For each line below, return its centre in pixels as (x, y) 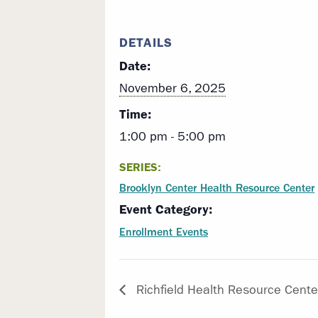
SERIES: (140, 168)
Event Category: (166, 210)
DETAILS (146, 43)
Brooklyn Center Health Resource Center (217, 188)
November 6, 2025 (172, 89)
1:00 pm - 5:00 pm (172, 137)
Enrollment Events (164, 232)
